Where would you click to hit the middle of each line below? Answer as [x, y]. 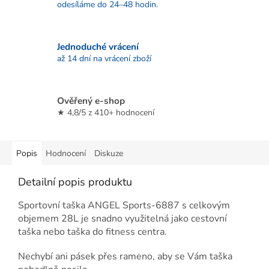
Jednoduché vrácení [98, 46]
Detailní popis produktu [75, 182]
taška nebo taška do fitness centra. [92, 232]
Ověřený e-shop [91, 100]
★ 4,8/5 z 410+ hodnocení [106, 112]
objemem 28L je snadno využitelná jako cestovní [122, 219]
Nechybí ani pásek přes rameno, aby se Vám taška [125, 257]
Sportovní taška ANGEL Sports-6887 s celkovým [124, 206]
